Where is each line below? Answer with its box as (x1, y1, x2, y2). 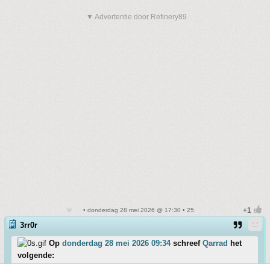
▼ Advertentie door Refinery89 (86, 13, 187, 22)
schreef (171, 239, 202, 248)
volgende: (17, 251, 54, 260)
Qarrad (202, 239, 228, 248)
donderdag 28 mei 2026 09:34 (62, 239, 171, 248)
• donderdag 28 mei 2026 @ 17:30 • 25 (81, 207, 194, 214)
